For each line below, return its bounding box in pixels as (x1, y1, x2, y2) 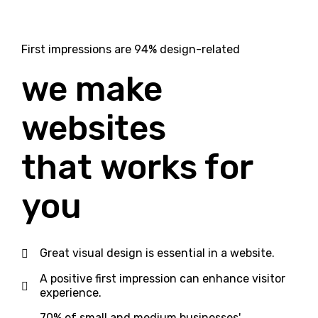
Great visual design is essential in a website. (40, 246, 275, 261)
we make (21, 69, 163, 110)
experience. (40, 286, 102, 300)
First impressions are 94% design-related (21, 42, 240, 56)
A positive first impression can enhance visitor (40, 272, 285, 286)
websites (21, 108, 166, 149)
